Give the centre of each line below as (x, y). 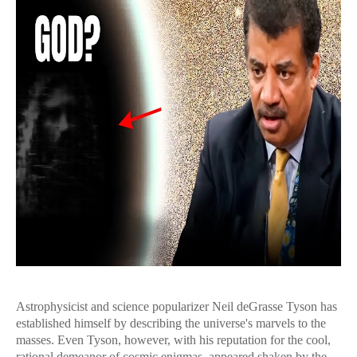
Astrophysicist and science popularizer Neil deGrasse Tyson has (177, 306)
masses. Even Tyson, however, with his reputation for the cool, (173, 340)
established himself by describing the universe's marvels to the (171, 323)
